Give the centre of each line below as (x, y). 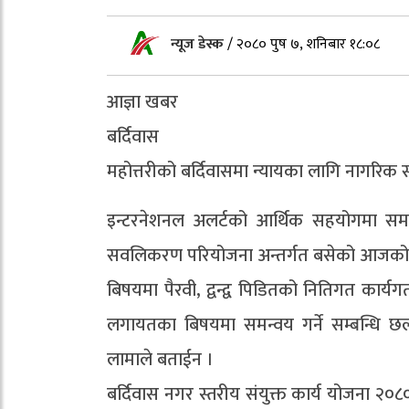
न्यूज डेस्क (199, 45)
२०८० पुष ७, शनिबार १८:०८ (308, 45)
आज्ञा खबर (142, 103)
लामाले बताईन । (160, 360)
